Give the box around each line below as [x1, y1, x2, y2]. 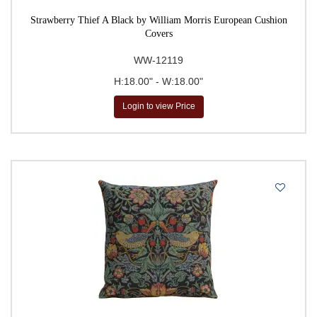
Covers [144, 28, 173, 39]
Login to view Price [122, 101, 195, 112]
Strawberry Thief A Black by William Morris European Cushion [30, 14, 287, 25]
